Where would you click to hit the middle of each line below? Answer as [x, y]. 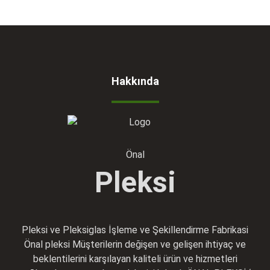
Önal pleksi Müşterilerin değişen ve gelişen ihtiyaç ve [135, 244]
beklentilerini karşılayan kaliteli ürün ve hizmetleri [135, 259]
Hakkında [135, 81]
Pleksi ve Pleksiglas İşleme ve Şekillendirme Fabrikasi [135, 230]
